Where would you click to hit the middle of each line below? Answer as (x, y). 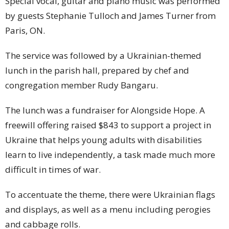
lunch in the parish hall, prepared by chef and (97, 70)
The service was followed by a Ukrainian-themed (103, 55)
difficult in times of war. (53, 169)
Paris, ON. (25, 30)
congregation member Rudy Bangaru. (82, 85)
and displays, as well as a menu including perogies (108, 209)
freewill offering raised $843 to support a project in (108, 125)
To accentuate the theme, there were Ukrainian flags (110, 194)
